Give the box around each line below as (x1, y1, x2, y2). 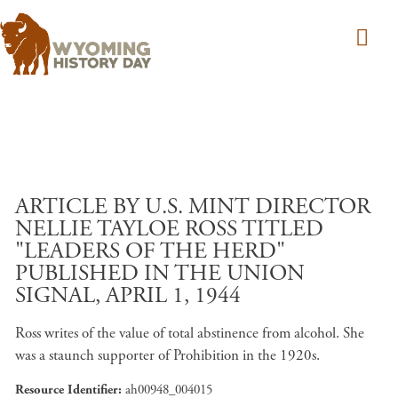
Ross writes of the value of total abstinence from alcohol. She (15, 323, 364, 343)
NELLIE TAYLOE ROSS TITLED (15, 215, 323, 243)
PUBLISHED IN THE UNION (15, 259, 305, 288)
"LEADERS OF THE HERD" (15, 237, 285, 266)
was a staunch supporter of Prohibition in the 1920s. (15, 346, 323, 365)
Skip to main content (197, 183, 322, 202)
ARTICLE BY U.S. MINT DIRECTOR (15, 193, 370, 221)
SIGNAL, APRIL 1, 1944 (15, 282, 241, 310)
